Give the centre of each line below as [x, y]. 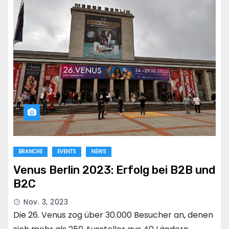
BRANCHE [30, 152]
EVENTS [67, 152]
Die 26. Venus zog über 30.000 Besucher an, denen [113, 215]
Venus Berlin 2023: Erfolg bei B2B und [114, 170]
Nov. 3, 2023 [46, 202]
